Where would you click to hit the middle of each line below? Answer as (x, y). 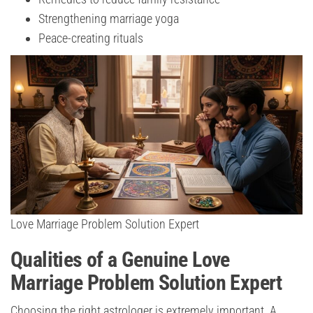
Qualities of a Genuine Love (120, 260)
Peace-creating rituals (91, 38)
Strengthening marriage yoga (109, 19)
